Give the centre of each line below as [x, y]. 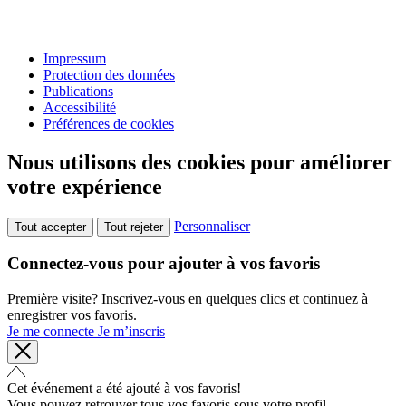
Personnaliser [212, 227]
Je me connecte [53, 331]
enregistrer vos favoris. [72, 314]
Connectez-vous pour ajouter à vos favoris [164, 263]
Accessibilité [80, 108]
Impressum [75, 59]
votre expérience [85, 187]
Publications [78, 92]
